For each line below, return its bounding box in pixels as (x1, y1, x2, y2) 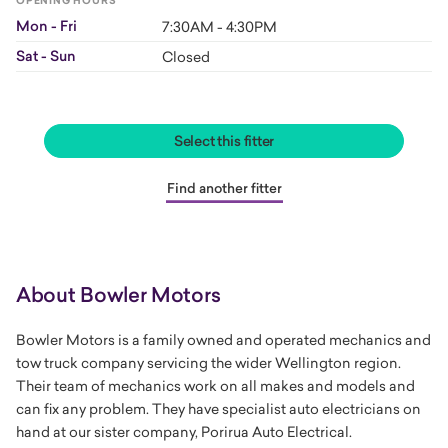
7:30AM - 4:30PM (162, 17, 277, 36)
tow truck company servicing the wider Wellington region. (16, 353, 401, 372)
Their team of (16, 376, 105, 395)
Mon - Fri (16, 16, 77, 36)
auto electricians (289, 399, 400, 418)
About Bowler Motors (16, 281, 221, 309)
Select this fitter (174, 131, 274, 151)
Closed (162, 47, 210, 66)
